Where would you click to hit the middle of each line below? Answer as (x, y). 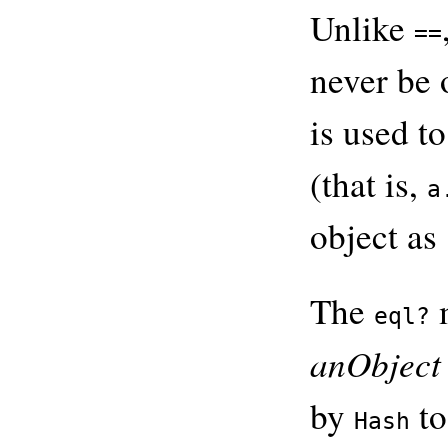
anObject (375, 362)
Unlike (362, 28)
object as (378, 236)
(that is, (368, 184)
